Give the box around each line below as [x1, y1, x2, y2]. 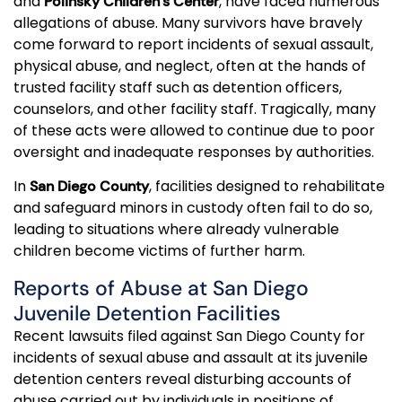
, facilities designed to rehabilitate [149, 176, 385, 197]
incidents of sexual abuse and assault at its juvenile [13, 346, 368, 368]
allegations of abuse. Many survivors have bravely [13, 12, 363, 33]
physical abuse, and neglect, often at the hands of [13, 55, 366, 76]
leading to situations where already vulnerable [13, 219, 339, 240]
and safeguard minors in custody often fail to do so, [13, 197, 372, 219]
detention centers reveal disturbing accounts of [13, 368, 352, 389]
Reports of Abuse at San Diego [13, 274, 309, 301]
